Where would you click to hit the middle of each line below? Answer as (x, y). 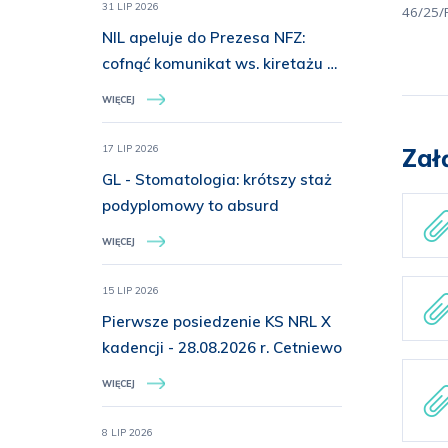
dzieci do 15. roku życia (186, 89)
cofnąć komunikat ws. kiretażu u (219, 63)
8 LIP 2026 (127, 432)
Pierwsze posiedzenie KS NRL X (216, 321)
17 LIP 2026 (130, 148)
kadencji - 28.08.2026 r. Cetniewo (222, 347)
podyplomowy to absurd (190, 205)
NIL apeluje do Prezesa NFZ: (203, 37)
